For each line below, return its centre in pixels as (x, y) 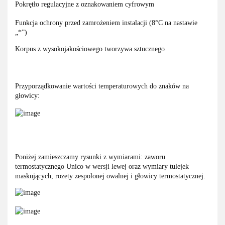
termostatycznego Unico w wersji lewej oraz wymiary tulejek (102, 167)
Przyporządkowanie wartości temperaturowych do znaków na (102, 86)
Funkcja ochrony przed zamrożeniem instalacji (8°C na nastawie (106, 23)
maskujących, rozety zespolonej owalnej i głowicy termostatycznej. (111, 176)
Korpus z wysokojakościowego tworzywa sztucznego (90, 49)
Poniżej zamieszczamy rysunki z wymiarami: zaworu (90, 157)
